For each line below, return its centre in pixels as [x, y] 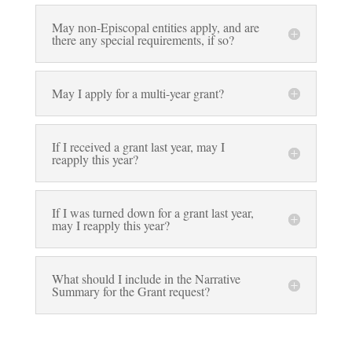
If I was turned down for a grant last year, [152, 213]
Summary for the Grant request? [130, 291]
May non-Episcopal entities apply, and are [155, 27]
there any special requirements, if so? [143, 40]
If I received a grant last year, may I [138, 147]
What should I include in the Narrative [146, 279]
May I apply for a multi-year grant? [137, 93]
